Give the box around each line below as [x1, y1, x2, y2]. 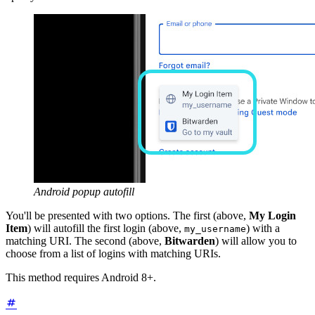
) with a [246, 222, 280, 235]
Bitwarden [165, 235, 215, 247]
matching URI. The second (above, [6, 235, 165, 247]
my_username [184, 224, 246, 235]
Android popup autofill [34, 186, 134, 198]
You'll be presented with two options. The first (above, [6, 210, 249, 222]
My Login [249, 210, 296, 222]
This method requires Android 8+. [6, 271, 156, 284]
